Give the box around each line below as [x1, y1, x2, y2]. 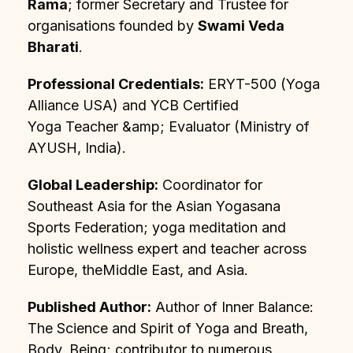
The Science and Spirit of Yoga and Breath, [28, 319, 312, 336]
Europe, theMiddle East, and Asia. [28, 261, 248, 278]
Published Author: [28, 298, 151, 315]
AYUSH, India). [28, 139, 126, 156]
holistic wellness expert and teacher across [28, 240, 307, 257]
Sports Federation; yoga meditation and [28, 218, 286, 236]
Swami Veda [198, 17, 284, 34]
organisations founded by [28, 17, 198, 34]
